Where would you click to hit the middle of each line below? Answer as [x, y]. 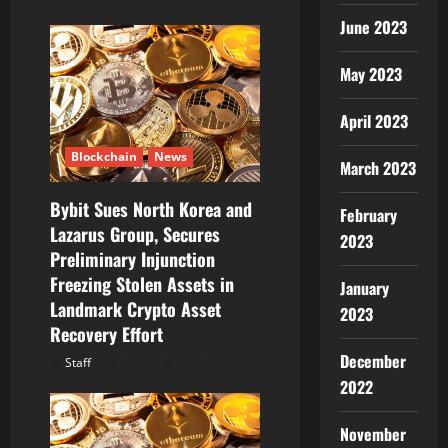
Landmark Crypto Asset [135, 309]
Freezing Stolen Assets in [142, 284]
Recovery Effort [106, 334]
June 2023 [373, 27]
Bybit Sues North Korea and [151, 209]
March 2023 [377, 168]
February [368, 215]
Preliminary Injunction [132, 259]
